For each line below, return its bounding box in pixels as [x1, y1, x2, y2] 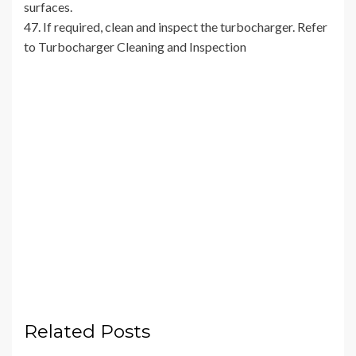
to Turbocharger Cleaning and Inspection [24, 39, 246, 55]
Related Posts [24, 320, 150, 343]
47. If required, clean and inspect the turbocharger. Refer [24, 19, 327, 35]
